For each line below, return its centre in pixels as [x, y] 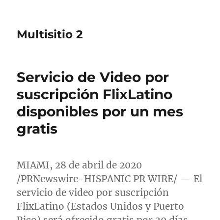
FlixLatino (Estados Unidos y [85, 206]
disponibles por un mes [100, 111]
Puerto [169, 206]
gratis [37, 129]
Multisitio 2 [50, 34]
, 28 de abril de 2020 [96, 165]
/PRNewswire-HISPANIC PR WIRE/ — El [110, 179]
